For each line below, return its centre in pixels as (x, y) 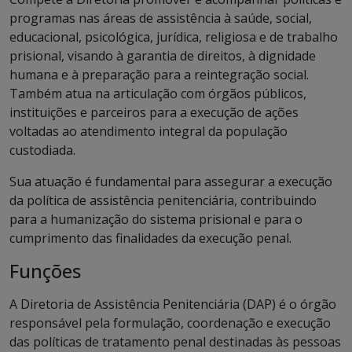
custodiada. (42, 150)
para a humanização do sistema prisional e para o (156, 219)
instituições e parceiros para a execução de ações (154, 112)
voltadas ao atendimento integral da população (148, 131)
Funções (45, 271)
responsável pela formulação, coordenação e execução (170, 323)
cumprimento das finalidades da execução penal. (150, 238)
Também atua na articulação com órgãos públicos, (158, 93)
